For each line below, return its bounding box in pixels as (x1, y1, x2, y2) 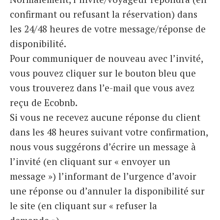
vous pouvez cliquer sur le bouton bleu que (10, 67, 196, 80)
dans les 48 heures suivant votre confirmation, (10, 126, 208, 138)
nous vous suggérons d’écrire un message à (10, 140, 196, 153)
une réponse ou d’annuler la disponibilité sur (10, 185, 205, 197)
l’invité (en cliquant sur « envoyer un (10, 155, 170, 168)
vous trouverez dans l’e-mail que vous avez (10, 82, 194, 94)
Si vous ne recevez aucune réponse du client (10, 111, 200, 124)
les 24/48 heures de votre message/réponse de (10, 23, 206, 35)
